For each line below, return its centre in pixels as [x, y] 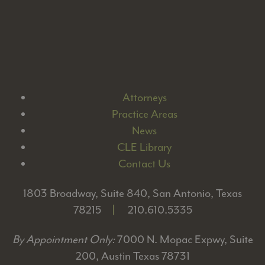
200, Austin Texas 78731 [132, 256]
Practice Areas [144, 114]
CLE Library [144, 148]
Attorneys [144, 98]
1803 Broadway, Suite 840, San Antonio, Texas [132, 194]
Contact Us [144, 164]
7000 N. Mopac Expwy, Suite [185, 240]
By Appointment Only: [64, 240]
